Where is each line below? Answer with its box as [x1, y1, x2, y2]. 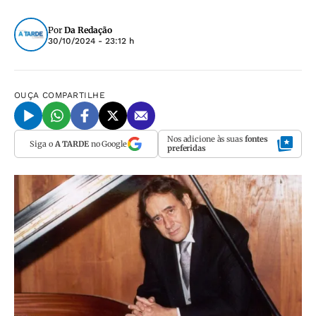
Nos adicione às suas [167, 134, 245, 144]
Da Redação [64, 25, 112, 35]
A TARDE [54, 138, 89, 149]
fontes [244, 134, 269, 144]
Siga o [30, 138, 55, 149]
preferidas [167, 143, 206, 153]
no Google [88, 138, 127, 149]
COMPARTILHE [42, 90, 106, 100]
